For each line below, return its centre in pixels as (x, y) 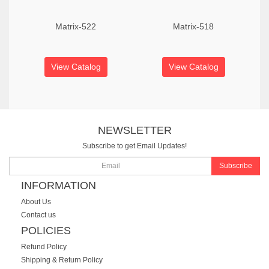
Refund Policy (44, 246)
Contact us (38, 215)
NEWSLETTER (134, 130)
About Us (36, 201)
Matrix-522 (76, 26)
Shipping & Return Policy (62, 260)
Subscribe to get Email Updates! (134, 146)
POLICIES (46, 231)
